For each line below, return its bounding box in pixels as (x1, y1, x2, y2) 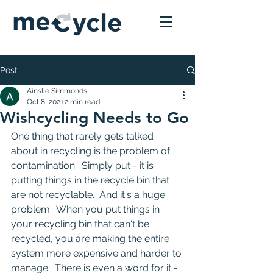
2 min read (65, 97, 100, 106)
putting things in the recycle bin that (11, 174, 172, 186)
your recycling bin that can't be (11, 218, 152, 230)
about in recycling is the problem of (11, 145, 172, 157)
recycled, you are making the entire (11, 233, 172, 244)
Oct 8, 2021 (27, 97, 63, 106)
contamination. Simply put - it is (11, 160, 156, 171)
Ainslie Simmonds (27, 87, 87, 95)
